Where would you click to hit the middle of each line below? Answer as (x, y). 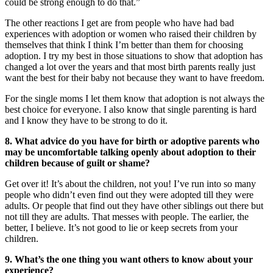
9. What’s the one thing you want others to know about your (129, 259)
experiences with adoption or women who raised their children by (131, 34)
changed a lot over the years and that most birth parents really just (130, 66)
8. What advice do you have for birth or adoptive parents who (132, 141)
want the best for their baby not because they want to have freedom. (135, 77)
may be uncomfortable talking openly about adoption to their (130, 152)
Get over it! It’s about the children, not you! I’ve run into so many (130, 183)
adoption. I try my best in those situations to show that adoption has (134, 55)
